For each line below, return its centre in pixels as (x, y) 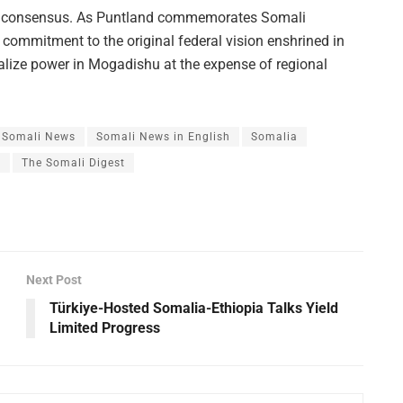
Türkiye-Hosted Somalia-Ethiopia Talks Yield (194, 308)
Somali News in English (163, 136)
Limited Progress (105, 327)
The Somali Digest (73, 162)
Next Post (54, 279)
